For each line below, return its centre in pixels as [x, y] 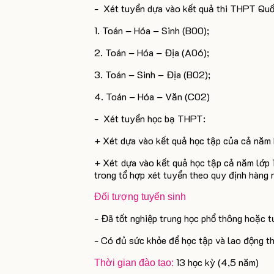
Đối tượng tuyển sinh [140, 197]
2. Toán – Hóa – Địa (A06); [152, 52]
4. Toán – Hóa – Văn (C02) [152, 96]
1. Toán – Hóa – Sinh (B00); [153, 30]
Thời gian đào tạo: [134, 263]
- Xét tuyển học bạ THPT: [150, 118]
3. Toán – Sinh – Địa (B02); [154, 74]
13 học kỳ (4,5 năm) [217, 262]
